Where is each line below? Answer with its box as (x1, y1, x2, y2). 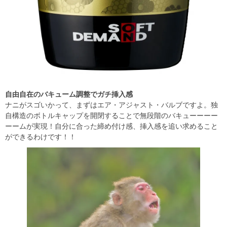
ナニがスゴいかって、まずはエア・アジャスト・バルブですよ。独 (5, 101, 218, 109)
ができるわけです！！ (5, 133, 76, 141)
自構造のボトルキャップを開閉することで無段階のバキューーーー (5, 111, 218, 120)
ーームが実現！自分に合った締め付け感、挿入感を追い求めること (5, 122, 218, 131)
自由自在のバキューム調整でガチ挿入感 (5, 90, 133, 99)
